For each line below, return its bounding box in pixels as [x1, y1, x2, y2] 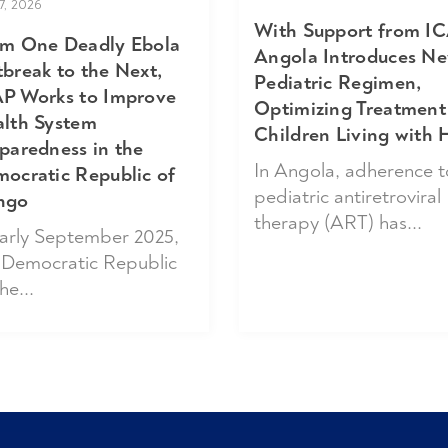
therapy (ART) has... [254, 209, 422, 235]
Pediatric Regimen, [254, 69, 422, 95]
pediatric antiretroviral [254, 183, 441, 209]
